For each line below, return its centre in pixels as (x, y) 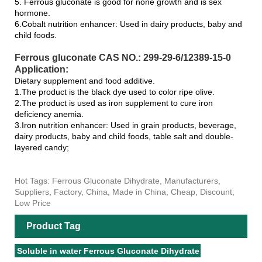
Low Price (33, 203)
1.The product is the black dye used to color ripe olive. (115, 92)
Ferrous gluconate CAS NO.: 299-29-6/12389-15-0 (123, 57)
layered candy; (42, 147)
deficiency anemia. (49, 114)
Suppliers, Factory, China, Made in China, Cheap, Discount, (125, 192)
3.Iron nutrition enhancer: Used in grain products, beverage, (125, 125)
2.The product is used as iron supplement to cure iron (114, 103)
